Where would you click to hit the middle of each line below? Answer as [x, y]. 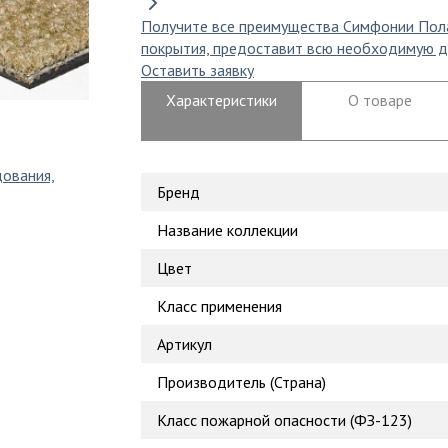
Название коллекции [227, 230]
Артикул [184, 344]
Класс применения [219, 306]
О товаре [379, 100]
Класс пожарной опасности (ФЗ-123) [284, 420]
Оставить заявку [197, 70]
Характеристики [221, 100]
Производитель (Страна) [241, 382]
